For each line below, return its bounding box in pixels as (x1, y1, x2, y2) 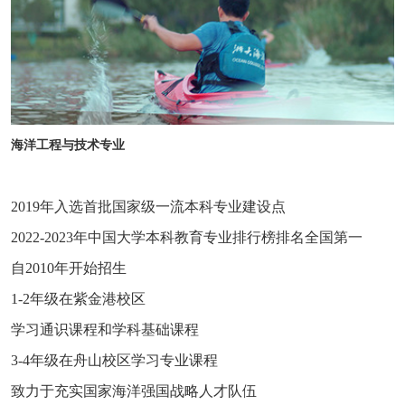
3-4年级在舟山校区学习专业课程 (11, 352, 218, 368)
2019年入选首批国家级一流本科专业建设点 (11, 198, 286, 214)
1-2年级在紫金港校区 (11, 290, 146, 306)
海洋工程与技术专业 (11, 137, 125, 152)
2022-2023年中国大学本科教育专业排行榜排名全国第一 (11, 229, 363, 245)
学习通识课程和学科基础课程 (11, 321, 199, 337)
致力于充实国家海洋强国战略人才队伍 (11, 382, 257, 399)
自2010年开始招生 (11, 259, 127, 276)
